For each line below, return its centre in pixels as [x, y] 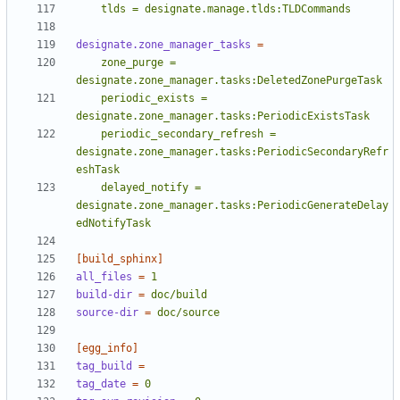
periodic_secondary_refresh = [88, 134]
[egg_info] [107, 349]
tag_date [101, 384]
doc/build [179, 295]
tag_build [104, 367]
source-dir [107, 313]
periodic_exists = [88, 99]
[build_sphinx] [120, 259]
